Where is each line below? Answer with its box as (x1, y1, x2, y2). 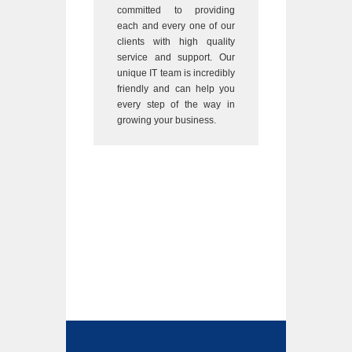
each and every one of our (117, 20, 235, 31)
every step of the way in (117, 98, 235, 110)
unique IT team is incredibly (117, 67, 235, 79)
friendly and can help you (117, 82, 235, 94)
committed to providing (117, 4, 235, 16)
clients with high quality (117, 35, 235, 47)
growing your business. (117, 114, 216, 126)
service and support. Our (117, 51, 235, 63)
